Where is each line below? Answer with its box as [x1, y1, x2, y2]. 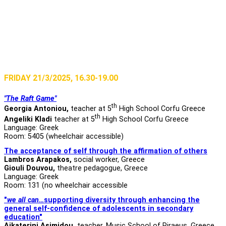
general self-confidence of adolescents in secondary [4, 204, 193, 213]
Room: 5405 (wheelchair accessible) [4, 132, 124, 141]
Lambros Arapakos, [4, 155, 74, 164]
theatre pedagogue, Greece [55, 164, 148, 173]
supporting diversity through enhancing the [44, 196, 200, 205]
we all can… [7, 196, 44, 205]
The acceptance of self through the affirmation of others [4, 147, 207, 156]
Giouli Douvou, [4, 164, 55, 173]
